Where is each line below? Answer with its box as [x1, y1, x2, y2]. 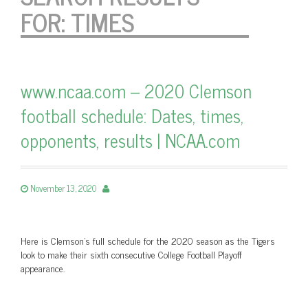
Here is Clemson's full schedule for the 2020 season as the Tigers [21, 232, 275, 248]
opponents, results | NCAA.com [21, 125, 240, 155]
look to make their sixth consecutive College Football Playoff [21, 246, 242, 262]
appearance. [21, 260, 65, 276]
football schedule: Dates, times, [21, 100, 243, 130]
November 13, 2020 [30, 181, 96, 195]
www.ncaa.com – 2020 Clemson [21, 76, 252, 105]
